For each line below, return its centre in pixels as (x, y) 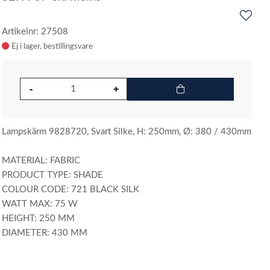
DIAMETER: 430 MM (45, 233)
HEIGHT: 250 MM (39, 218)
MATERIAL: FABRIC (41, 161)
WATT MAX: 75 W (40, 204)
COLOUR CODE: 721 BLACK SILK (71, 190)
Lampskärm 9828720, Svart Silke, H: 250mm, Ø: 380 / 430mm (127, 132)
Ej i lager (26, 46)
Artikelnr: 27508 (35, 32)
